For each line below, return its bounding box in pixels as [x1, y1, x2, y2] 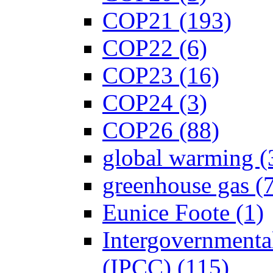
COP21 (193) [102, 7, 232, 34]
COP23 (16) [102, 62, 219, 88]
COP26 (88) [102, 116, 219, 143]
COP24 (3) [102, 89, 207, 116]
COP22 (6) [102, 34, 207, 61]
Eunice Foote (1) [102, 199, 264, 225]
